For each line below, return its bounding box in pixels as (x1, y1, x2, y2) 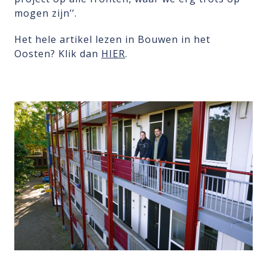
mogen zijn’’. (14, 7, 77, 20)
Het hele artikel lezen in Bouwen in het (14, 33, 210, 46)
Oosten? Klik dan (14, 47, 101, 61)
